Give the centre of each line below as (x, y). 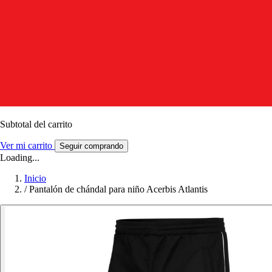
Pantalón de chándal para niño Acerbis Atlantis (118, 189)
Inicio (35, 178)
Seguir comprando (91, 146)
